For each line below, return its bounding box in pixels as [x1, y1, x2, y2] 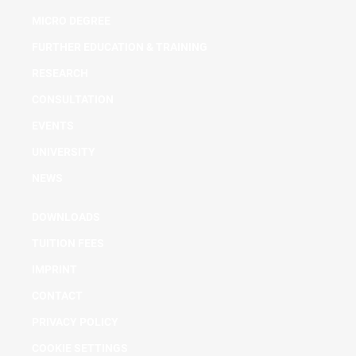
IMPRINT [32, 263, 77, 276]
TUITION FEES [32, 237, 104, 250]
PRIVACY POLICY [32, 315, 118, 328]
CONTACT [32, 289, 83, 302]
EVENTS [32, 119, 74, 132]
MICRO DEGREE [32, 14, 110, 27]
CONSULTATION [32, 93, 114, 106]
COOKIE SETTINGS [32, 342, 128, 354]
